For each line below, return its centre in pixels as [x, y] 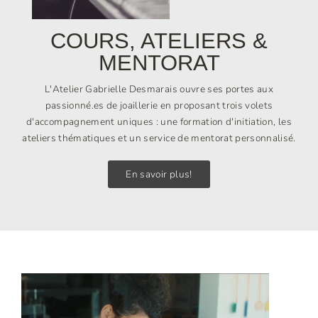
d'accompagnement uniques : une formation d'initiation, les [159, 122]
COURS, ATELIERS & [159, 41]
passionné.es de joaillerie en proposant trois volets [159, 106]
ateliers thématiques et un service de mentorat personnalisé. [159, 138]
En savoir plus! [159, 175]
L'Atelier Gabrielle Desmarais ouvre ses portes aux [159, 89]
